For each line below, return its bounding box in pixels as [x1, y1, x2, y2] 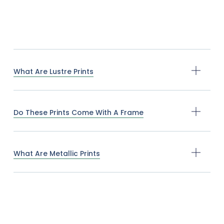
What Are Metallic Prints [13, 148, 100, 158]
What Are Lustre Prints [13, 66, 93, 76]
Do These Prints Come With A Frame [13, 107, 143, 117]
